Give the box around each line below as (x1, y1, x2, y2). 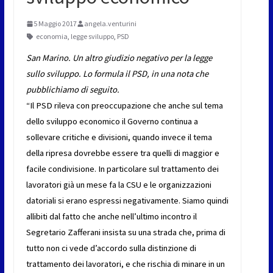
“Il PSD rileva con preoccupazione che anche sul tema (26, 100, 223, 112)
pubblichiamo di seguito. (26, 84, 119, 96)
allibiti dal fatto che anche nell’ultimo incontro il (26, 211, 197, 222)
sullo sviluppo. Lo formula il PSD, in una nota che (26, 68, 208, 80)
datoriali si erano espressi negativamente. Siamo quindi (26, 195, 229, 207)
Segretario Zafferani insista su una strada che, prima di (26, 227, 225, 238)
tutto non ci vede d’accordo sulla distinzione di (26, 243, 196, 254)
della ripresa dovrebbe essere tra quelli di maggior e (26, 147, 219, 159)
